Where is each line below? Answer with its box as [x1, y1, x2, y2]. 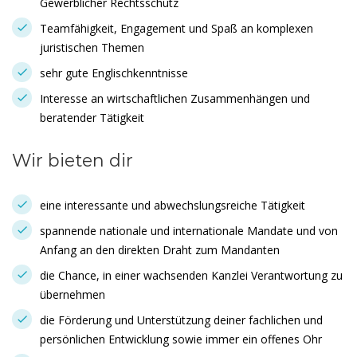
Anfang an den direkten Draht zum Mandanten [40, 242, 280, 257]
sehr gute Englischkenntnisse [40, 65, 188, 80]
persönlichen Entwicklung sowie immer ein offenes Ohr [40, 331, 322, 347]
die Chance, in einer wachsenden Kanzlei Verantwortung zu [40, 268, 343, 283]
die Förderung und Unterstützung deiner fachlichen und [40, 312, 323, 328]
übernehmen [40, 287, 105, 302]
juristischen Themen [40, 40, 144, 55]
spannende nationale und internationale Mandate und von [40, 223, 338, 238]
